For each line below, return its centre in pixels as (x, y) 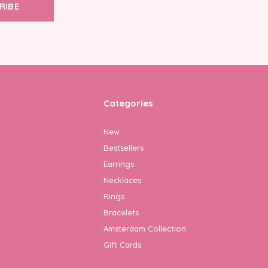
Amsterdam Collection (145, 228)
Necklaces (122, 180)
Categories (128, 103)
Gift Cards (122, 244)
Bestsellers (124, 147)
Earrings (119, 164)
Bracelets (121, 212)
